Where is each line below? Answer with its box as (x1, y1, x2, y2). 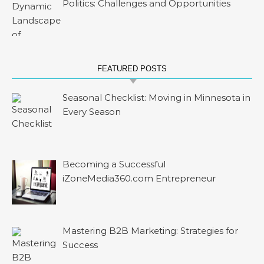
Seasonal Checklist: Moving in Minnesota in (62, 91, 251, 103)
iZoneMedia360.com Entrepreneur (62, 173, 216, 184)
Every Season (62, 105, 121, 117)
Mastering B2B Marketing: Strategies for (62, 225, 239, 237)
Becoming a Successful (62, 159, 166, 170)
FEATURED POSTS (97, 64, 167, 73)
